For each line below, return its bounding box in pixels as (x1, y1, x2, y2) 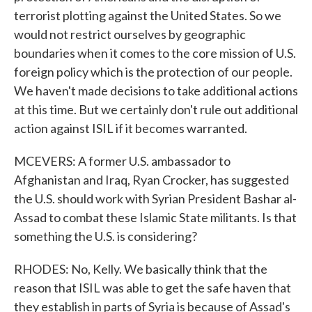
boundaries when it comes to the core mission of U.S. (14, 45, 296, 61)
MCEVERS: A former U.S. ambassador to (14, 153, 231, 169)
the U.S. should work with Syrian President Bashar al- (14, 191, 297, 206)
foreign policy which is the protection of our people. (14, 64, 292, 79)
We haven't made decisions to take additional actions (14, 83, 298, 98)
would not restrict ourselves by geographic (14, 26, 246, 42)
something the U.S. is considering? (14, 228, 197, 244)
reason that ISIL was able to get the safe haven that (14, 280, 291, 295)
